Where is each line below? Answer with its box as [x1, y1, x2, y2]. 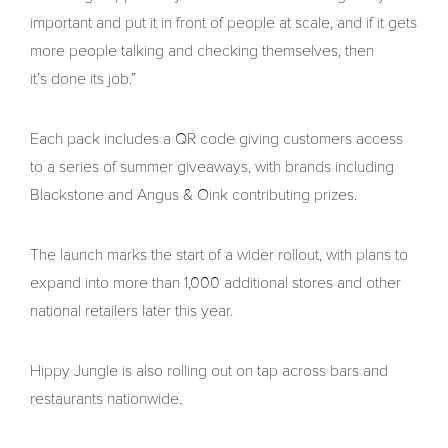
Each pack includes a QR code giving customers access [30, 129, 403, 150]
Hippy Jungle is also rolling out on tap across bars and [30, 361, 388, 382]
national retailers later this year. [30, 301, 233, 322]
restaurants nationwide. [30, 389, 182, 410]
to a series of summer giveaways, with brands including [30, 157, 394, 178]
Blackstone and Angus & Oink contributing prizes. [30, 185, 357, 206]
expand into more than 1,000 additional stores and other [30, 273, 401, 294]
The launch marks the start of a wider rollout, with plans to [30, 245, 408, 266]
